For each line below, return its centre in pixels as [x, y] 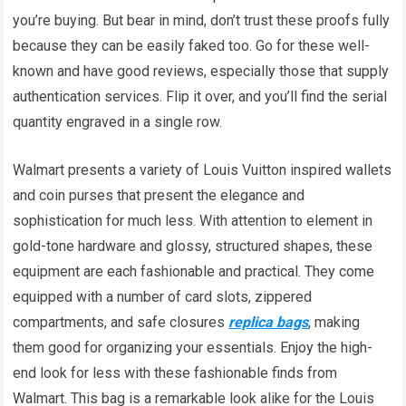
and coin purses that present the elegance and [159, 195]
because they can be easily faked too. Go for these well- [192, 45]
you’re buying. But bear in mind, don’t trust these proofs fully [202, 20]
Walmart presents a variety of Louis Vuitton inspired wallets [203, 169]
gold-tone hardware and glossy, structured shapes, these [193, 246]
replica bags [269, 322]
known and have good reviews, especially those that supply [201, 71]
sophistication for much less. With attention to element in [193, 220]
